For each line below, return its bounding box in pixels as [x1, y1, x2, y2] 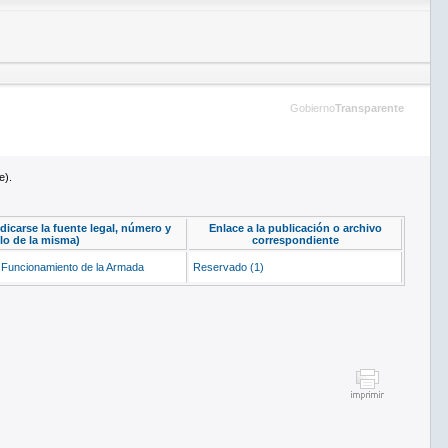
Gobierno [289, 102, 335, 114]
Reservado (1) [193, 261, 264, 273]
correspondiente [251, 234, 339, 246]
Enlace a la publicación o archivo [208, 222, 382, 234]
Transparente [334, 102, 404, 114]
